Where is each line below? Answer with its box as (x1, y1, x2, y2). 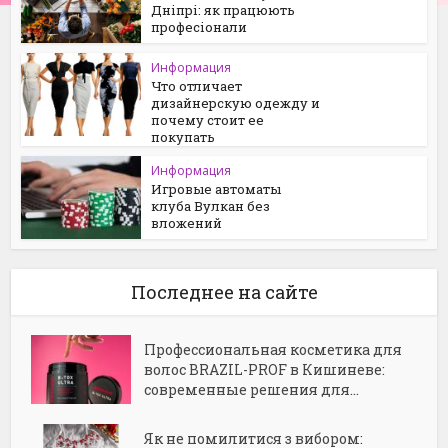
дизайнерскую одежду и (151, 94, 321, 112)
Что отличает (151, 77, 243, 95)
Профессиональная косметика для (144, 339, 403, 359)
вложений (151, 214, 223, 232)
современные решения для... (144, 379, 360, 399)
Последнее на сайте (130, 279, 318, 304)
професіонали (151, 18, 248, 37)
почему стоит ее (151, 111, 265, 129)
